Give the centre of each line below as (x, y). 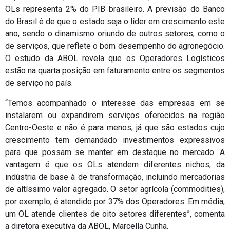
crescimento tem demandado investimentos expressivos (115, 140)
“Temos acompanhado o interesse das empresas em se (115, 103)
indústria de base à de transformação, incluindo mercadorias (115, 177)
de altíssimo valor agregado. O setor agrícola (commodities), (115, 189)
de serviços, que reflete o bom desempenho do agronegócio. (115, 46)
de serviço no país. (39, 83)
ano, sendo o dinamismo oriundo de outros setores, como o (115, 34)
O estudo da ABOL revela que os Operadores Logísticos (115, 59)
